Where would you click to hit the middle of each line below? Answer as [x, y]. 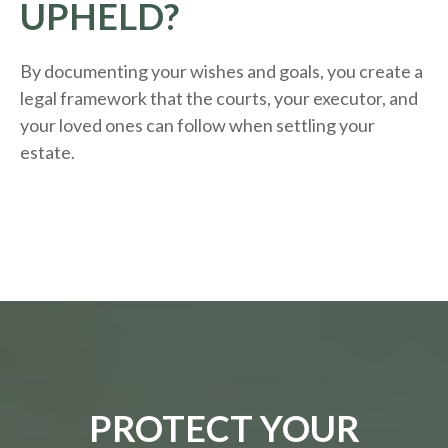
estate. [47, 152]
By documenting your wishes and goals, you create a [221, 71]
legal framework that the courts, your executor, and [219, 98]
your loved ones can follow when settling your [197, 125]
